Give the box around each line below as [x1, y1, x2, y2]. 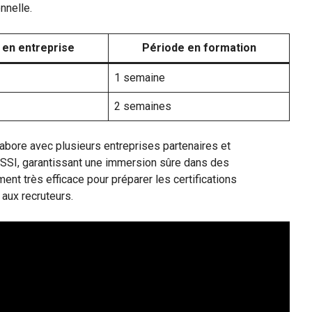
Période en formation [141, 40, 256, 54]
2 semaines [114, 99, 171, 113]
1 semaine [114, 70, 165, 84]
